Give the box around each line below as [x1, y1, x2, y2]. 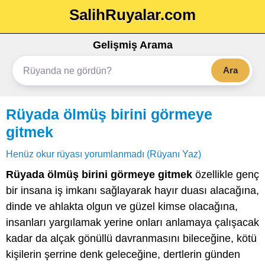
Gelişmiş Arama [92, 39, 173, 51]
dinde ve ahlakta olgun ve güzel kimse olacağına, [6, 201, 238, 212]
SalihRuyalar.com [69, 6, 196, 24]
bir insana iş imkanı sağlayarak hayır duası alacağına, [6, 185, 259, 196]
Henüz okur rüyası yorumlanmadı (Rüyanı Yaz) [6, 148, 201, 159]
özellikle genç [192, 169, 259, 180]
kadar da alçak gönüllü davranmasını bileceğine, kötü [6, 232, 257, 244]
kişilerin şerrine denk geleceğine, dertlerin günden [6, 248, 240, 260]
